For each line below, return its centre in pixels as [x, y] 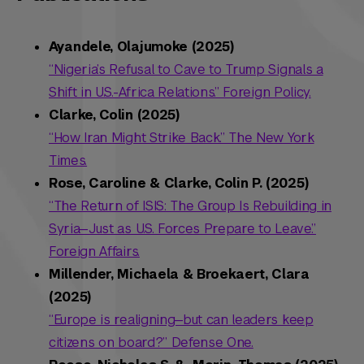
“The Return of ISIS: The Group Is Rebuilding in [190, 206]
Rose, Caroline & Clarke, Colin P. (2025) [179, 184]
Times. [68, 161]
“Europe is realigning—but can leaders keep [181, 320]
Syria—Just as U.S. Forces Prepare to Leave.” [182, 229]
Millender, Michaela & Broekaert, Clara [179, 275]
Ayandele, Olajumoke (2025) [141, 47]
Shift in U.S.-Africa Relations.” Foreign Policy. [180, 93]
